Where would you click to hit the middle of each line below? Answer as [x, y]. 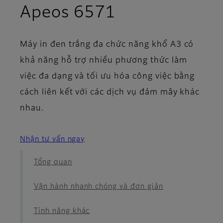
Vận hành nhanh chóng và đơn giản [99, 186]
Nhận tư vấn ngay [53, 139]
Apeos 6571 [68, 13]
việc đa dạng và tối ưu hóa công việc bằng [108, 76]
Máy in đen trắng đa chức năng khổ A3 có [107, 45]
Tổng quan [53, 162]
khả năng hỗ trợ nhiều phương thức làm [104, 60]
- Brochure [157, 12]
